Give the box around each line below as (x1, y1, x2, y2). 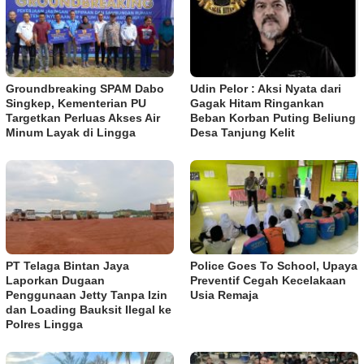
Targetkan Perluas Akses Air (6, 111, 160, 125)
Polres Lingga (6, 318, 83, 331)
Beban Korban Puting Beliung (190, 111, 356, 125)
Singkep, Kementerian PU (6, 97, 146, 110)
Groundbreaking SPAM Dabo (6, 82, 164, 96)
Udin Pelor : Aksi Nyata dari (190, 82, 341, 96)
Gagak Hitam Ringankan (190, 97, 324, 110)
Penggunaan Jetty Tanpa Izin (6, 288, 167, 302)
